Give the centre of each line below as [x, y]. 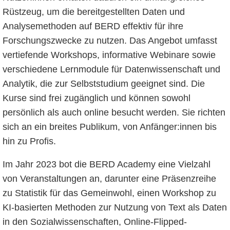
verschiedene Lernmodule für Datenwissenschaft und [111, 69]
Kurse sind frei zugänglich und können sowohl [96, 98]
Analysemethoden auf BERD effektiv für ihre [93, 26]
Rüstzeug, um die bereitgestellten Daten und [93, 12]
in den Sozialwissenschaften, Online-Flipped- [94, 222]
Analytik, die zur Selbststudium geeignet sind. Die [103, 83]
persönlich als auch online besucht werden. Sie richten [114, 112]
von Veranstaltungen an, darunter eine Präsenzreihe [109, 179]
